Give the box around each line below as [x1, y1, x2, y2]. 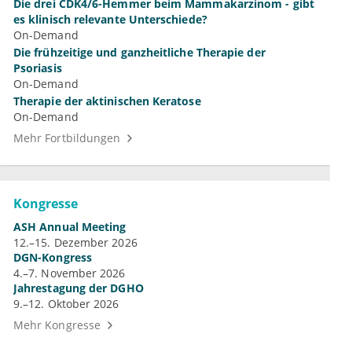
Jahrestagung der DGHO [13, 280, 144, 296]
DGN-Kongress [13, 250, 92, 266]
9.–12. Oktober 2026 [13, 296, 119, 312]
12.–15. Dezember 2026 [13, 235, 137, 251]
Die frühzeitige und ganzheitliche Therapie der [13, 45, 266, 60]
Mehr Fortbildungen [13, 130, 121, 146]
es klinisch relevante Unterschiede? [13, 12, 207, 27]
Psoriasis [13, 60, 62, 76]
